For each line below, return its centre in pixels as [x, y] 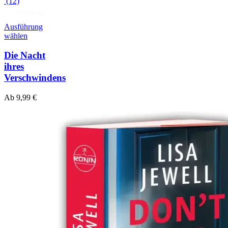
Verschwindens [35, 78]
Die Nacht [25, 55]
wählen [16, 36]
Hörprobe [31, 12]
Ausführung [23, 26]
